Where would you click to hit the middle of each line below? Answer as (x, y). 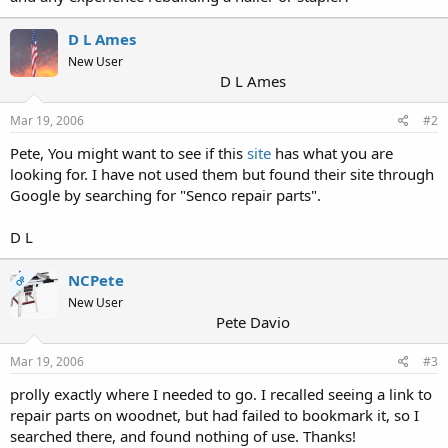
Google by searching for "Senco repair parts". (165, 194)
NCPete (96, 279)
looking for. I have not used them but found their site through (222, 173)
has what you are (332, 152)
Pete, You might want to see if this (128, 152)
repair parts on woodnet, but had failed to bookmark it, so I (214, 414)
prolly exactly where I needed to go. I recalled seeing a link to (221, 393)
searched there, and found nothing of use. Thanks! (183, 435)
